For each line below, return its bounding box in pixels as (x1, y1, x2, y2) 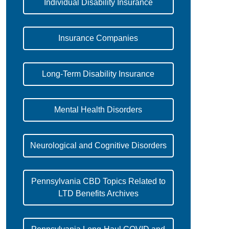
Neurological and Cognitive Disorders (30, 141, 167, 150)
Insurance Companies (58, 34, 139, 43)
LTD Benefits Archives (58, 189, 139, 198)
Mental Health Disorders (54, 105, 143, 114)
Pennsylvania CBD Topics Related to (31, 177, 166, 186)
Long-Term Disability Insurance (42, 70, 155, 79)
